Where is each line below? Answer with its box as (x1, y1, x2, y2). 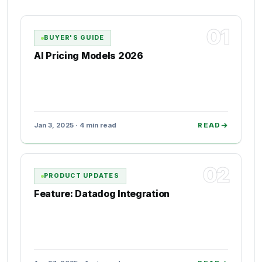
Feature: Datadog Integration (34, 188, 170, 199)
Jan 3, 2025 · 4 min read (34, 121, 117, 129)
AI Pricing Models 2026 (34, 50, 143, 61)
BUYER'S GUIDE (44, 34, 105, 42)
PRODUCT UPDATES (44, 172, 119, 180)
